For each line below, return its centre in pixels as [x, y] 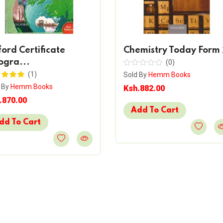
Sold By [136, 75]
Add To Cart [155, 111]
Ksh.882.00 [144, 89]
